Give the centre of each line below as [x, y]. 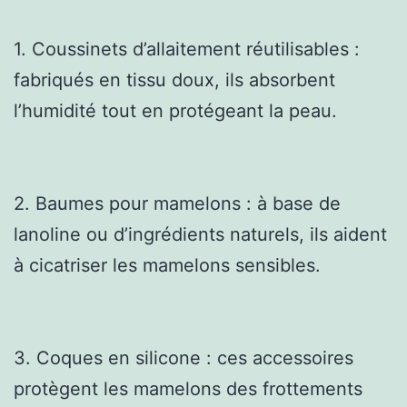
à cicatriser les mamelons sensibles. [167, 265]
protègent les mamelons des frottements [188, 388]
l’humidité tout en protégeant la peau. [175, 110]
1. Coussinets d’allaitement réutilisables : [187, 49]
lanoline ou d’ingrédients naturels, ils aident [200, 234]
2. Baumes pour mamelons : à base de [177, 203]
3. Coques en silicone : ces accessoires [184, 357]
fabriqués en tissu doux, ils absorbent [174, 79]
